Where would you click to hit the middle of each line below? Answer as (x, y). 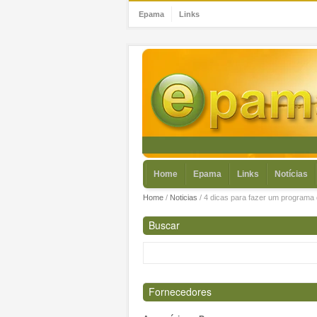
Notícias (291, 174)
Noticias (183, 197)
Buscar (164, 225)
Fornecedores (180, 291)
